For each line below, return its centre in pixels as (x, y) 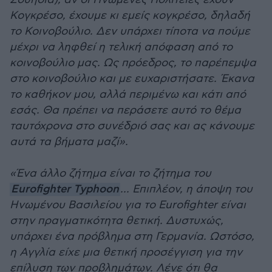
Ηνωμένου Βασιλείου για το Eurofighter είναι (128, 205)
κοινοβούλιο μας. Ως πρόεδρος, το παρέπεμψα (133, 63)
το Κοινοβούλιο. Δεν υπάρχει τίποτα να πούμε (130, 31)
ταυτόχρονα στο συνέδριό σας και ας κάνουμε (132, 126)
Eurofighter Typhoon (65, 189)
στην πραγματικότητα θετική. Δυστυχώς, (117, 221)
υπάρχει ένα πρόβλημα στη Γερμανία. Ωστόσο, (132, 236)
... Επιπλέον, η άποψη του (186, 189)
